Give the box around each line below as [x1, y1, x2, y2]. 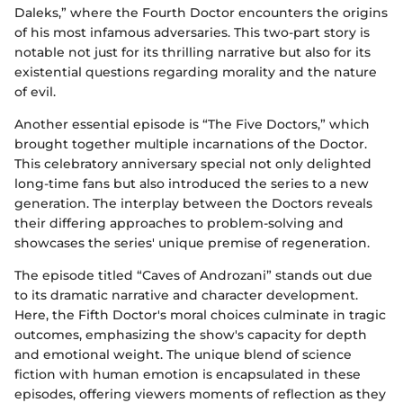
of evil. [14, 84, 56, 100]
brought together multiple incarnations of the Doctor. [14, 136, 367, 152]
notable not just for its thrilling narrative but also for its [14, 44, 371, 60]
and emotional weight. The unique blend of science [14, 346, 352, 363]
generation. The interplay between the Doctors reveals [14, 195, 372, 211]
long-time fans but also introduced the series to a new [14, 175, 369, 192]
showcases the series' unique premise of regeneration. [14, 235, 370, 251]
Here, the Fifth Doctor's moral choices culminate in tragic [14, 307, 386, 323]
